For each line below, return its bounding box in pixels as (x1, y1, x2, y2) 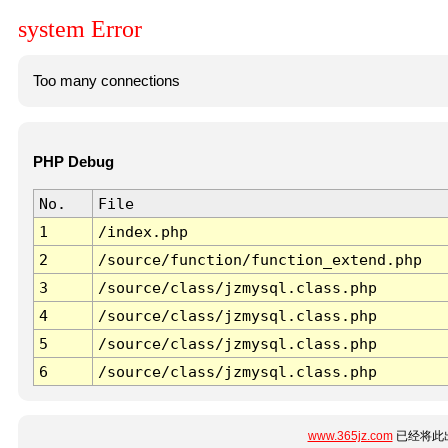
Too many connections (32, 72, 180, 89)
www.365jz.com (307, 429, 393, 444)
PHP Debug (32, 154, 114, 171)
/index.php (97, 223, 188, 241)
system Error (18, 16, 142, 43)
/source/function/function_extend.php (97, 251, 422, 269)
